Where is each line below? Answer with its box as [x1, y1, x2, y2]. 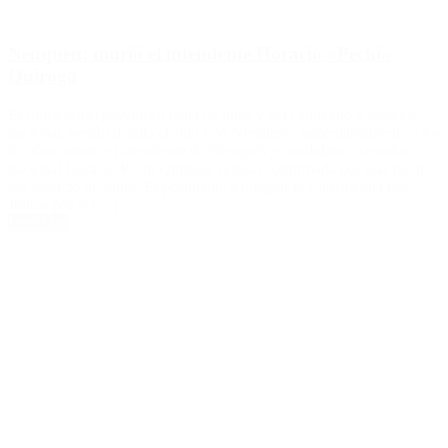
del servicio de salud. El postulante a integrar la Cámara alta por [8, 177, 408, 195]
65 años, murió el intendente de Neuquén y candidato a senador [8, 141, 408, 159]
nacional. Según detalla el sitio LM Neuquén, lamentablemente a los [8, 123, 440, 141]
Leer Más [8, 213, 68, 231]
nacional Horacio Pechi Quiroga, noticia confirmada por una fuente [8, 159, 431, 177]
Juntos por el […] [8, 195, 118, 213]
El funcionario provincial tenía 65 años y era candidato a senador [8, 105, 416, 123]
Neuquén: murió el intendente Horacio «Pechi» [8, 43, 391, 65]
